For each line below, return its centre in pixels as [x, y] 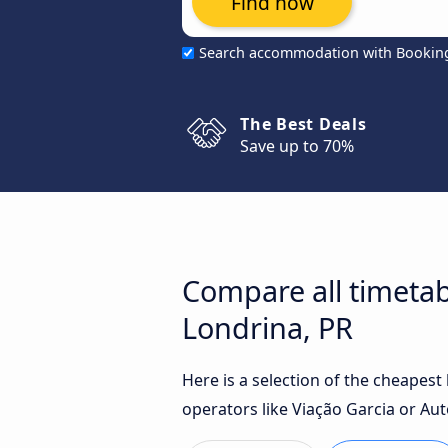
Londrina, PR [267, 327]
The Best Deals [303, 124]
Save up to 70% [297, 146]
